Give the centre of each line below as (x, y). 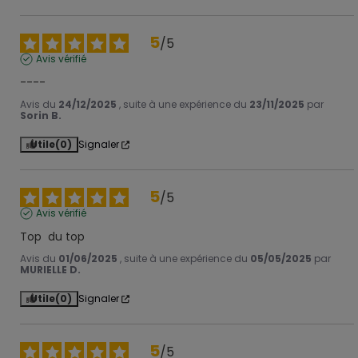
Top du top (52, 237)
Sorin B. (41, 116)
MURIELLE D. (50, 270)
